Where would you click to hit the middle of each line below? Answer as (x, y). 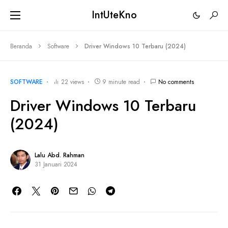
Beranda (21, 46)
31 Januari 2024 (56, 164)
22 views (73, 82)
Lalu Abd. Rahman (60, 155)
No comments (176, 82)
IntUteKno (114, 15)
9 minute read (121, 82)
